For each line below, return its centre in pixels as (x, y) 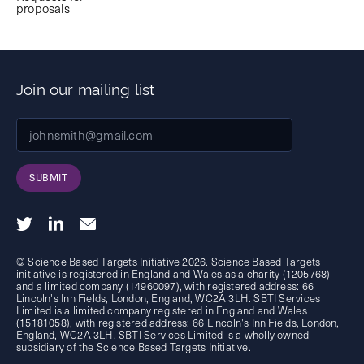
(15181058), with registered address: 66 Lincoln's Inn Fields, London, (178, 322)
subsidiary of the (56, 346)
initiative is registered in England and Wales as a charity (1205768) (173, 273)
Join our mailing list (86, 90)
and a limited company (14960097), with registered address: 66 (165, 285)
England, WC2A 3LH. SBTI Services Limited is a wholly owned (163, 334)
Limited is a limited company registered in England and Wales (162, 310)
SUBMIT (49, 178)
